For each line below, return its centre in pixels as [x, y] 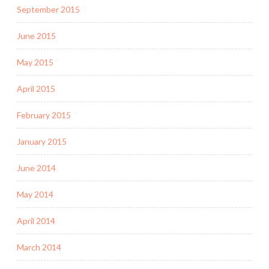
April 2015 [36, 88]
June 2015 [36, 35]
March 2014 [39, 247]
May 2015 [35, 62]
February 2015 [44, 115]
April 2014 [36, 220]
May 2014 [35, 194]
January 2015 [42, 141]
